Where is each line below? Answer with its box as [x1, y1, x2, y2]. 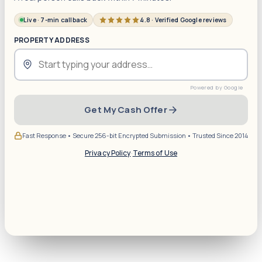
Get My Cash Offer [84, 104, 167, 116]
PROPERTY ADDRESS [14, 35, 89, 45]
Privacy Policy [84, 147, 131, 158]
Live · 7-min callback [23, 15, 88, 24]
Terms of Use [132, 147, 178, 158]
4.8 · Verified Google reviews [140, 15, 227, 24]
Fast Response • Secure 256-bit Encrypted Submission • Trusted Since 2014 [22, 130, 248, 140]
